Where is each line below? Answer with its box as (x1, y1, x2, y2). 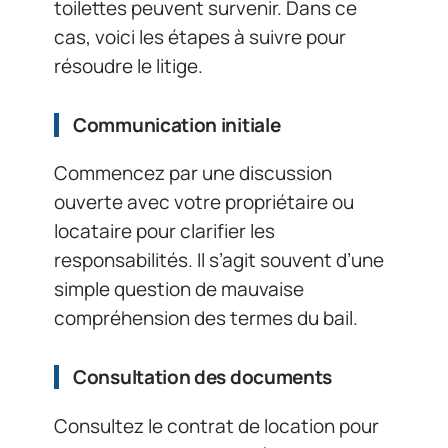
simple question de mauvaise (54, 276, 304, 303)
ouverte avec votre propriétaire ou (54, 189, 354, 216)
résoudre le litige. (54, 52, 203, 79)
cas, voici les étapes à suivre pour (54, 23, 346, 50)
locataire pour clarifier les (54, 218, 275, 245)
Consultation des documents (73, 364, 333, 391)
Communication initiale (73, 111, 281, 138)
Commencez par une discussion (54, 160, 332, 187)
